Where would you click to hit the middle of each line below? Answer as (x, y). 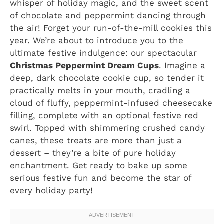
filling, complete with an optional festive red (104, 115)
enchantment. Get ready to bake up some (99, 165)
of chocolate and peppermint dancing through (108, 15)
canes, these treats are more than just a (96, 140)
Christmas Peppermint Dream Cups (84, 65)
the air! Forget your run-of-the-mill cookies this (111, 28)
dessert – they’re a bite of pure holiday (93, 153)
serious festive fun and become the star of (101, 178)
